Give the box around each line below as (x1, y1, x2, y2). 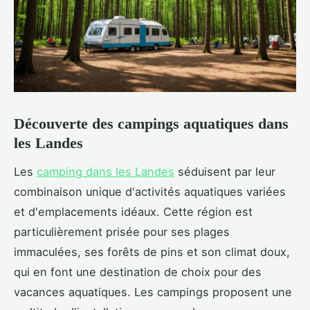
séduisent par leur (174, 164, 275, 179)
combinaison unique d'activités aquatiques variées (14, 184, 286, 199)
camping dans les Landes (37, 164, 174, 179)
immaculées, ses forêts (14, 244, 143, 259)
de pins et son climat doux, (143, 244, 290, 259)
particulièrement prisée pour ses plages (14, 224, 230, 239)
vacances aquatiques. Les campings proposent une (14, 284, 292, 299)
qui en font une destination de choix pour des (14, 264, 262, 279)
